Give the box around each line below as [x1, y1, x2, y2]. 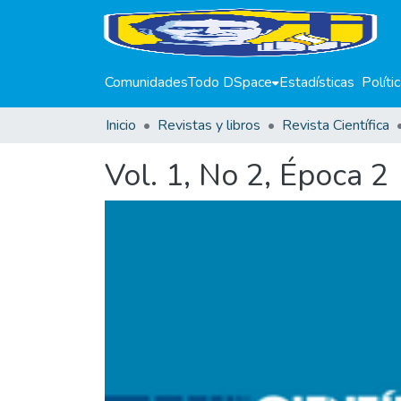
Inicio [106, 115, 136, 135]
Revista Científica [282, 115, 389, 135]
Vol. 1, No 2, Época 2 [105, 155, 388, 196]
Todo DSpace [188, 73, 272, 92]
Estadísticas [279, 73, 354, 92]
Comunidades [105, 73, 188, 92]
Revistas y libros [158, 115, 260, 135]
